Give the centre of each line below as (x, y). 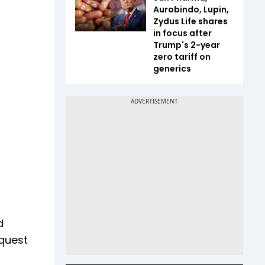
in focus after (182, 33)
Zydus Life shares (190, 21)
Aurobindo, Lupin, (191, 9)
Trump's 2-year (187, 45)
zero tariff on (182, 56)
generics (172, 68)
